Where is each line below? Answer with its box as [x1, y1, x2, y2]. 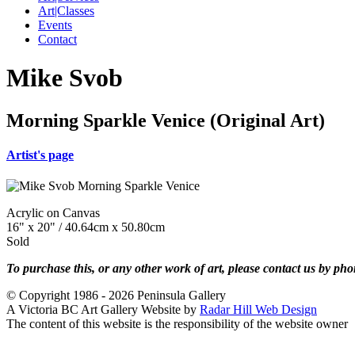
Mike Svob [6, 63, 123, 93]
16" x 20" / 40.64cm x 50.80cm [6, 220, 165, 235]
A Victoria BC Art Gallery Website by [6, 303, 200, 317]
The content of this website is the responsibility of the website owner [6, 317, 348, 331]
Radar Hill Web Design [200, 303, 317, 317]
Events [38, 18, 72, 32]
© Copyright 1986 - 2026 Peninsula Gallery [6, 288, 226, 303]
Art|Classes [38, 4, 94, 17]
